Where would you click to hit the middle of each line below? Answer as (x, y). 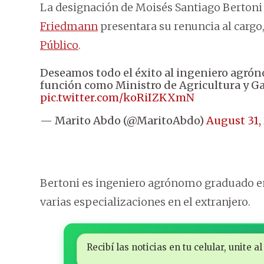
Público (59, 45)
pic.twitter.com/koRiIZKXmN (117, 98)
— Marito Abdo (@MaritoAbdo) (123, 121)
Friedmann (69, 27)
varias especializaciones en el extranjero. (145, 202)
